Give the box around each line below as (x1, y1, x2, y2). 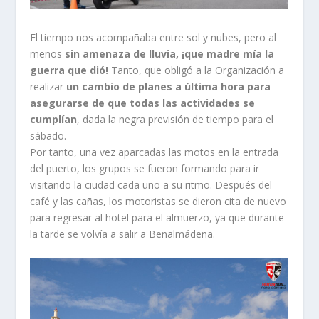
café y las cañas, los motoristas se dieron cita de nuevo (30, 194, 287, 209)
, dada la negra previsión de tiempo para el (77, 113, 274, 127)
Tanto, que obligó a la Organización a (108, 63, 285, 78)
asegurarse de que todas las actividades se (30, 96, 256, 110)
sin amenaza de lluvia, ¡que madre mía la (65, 47, 275, 61)
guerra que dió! (30, 63, 109, 78)
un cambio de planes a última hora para (66, 80, 271, 94)
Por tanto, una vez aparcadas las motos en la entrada (30, 145, 279, 159)
